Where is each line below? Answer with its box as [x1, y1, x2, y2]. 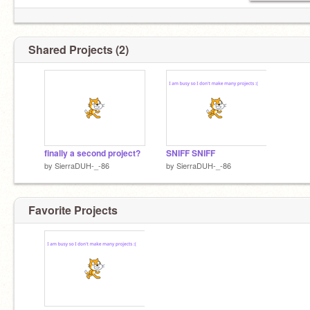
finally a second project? [44, 147, 140, 159]
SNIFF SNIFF [166, 147, 215, 159]
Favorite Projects [28, 201, 118, 218]
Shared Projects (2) [28, 42, 129, 57]
